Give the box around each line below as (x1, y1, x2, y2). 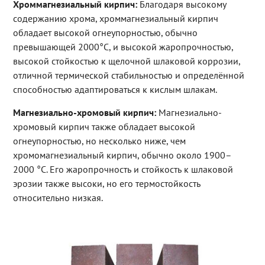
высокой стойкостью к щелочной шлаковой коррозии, (12, 55, 240, 67)
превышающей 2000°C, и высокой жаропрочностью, (12, 41, 233, 53)
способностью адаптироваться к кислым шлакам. (12, 83, 217, 96)
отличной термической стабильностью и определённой (12, 69, 244, 82)
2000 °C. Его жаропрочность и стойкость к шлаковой (12, 163, 233, 176)
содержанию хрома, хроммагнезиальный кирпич (12, 12, 218, 25)
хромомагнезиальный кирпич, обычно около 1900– (12, 149, 232, 161)
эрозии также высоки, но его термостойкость (12, 177, 201, 190)
